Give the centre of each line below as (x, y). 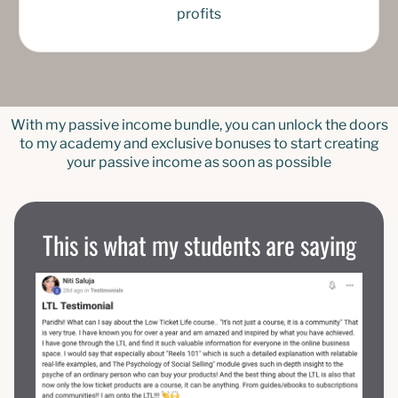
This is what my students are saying (199, 245)
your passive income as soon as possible (199, 163)
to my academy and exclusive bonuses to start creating (199, 144)
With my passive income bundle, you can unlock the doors (199, 125)
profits (199, 14)
